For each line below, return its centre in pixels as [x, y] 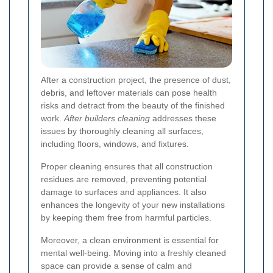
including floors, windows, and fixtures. [115, 144]
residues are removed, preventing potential [124, 179]
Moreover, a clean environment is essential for [130, 240]
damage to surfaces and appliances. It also [124, 192]
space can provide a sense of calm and [116, 265]
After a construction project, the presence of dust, [136, 80]
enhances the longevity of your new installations [133, 204]
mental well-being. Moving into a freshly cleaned [133, 253]
